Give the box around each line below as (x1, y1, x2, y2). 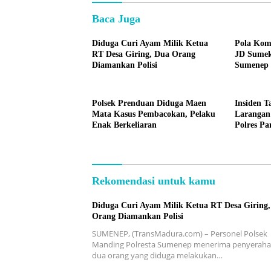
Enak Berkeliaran (92, 120, 157, 129)
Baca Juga (92, 12, 140, 25)
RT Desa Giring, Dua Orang (92, 49, 195, 59)
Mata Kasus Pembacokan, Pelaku (92, 109, 215, 119)
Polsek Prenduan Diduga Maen (92, 98, 206, 108)
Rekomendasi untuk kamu (92, 174, 215, 187)
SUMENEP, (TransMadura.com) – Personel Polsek (92, 227, 267, 239)
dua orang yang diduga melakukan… (92, 249, 223, 261)
